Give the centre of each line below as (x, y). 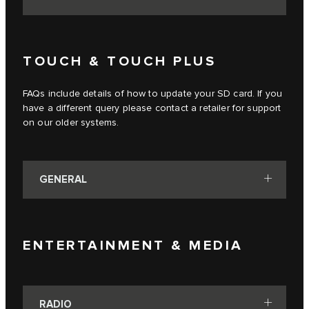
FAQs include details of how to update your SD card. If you (153, 94)
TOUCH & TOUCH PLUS (119, 62)
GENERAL (63, 180)
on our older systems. (71, 123)
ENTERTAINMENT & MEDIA (133, 246)
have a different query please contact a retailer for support (152, 109)
